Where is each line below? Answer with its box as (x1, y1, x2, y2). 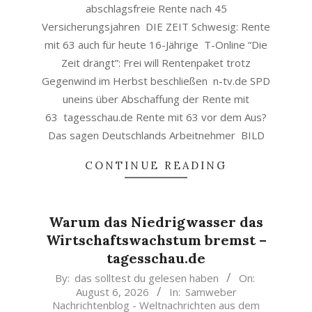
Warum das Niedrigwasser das (49, 213, 263, 231)
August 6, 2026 (75, 285, 149, 299)
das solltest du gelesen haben (75, 271, 219, 285)
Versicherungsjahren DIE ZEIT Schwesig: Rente (42, 19, 270, 33)
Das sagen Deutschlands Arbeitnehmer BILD (47, 128, 265, 142)
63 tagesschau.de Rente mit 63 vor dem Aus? (45, 110, 267, 124)
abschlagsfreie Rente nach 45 (85, 1, 227, 15)
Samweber (185, 285, 237, 299)
